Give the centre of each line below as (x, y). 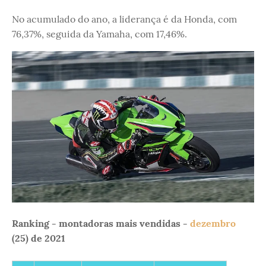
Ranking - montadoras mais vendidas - (101, 223)
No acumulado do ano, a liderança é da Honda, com (124, 19)
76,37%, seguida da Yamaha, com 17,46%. (99, 34)
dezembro (213, 223)
